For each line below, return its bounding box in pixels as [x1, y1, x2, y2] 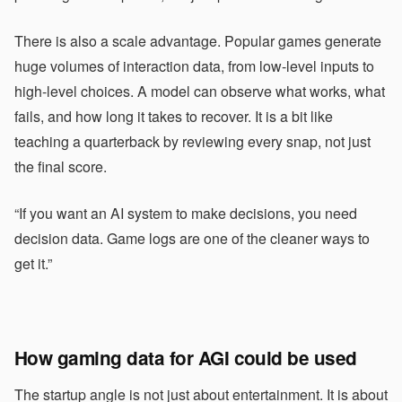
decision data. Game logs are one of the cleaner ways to [14, 227, 370, 249]
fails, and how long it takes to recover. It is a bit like [14, 105, 333, 127]
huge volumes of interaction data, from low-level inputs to [14, 55, 374, 76]
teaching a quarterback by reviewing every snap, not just [14, 130, 371, 152]
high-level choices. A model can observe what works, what [14, 80, 385, 101]
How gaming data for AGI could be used [14, 344, 357, 371]
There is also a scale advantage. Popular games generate [14, 30, 381, 51]
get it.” [14, 252, 52, 274]
